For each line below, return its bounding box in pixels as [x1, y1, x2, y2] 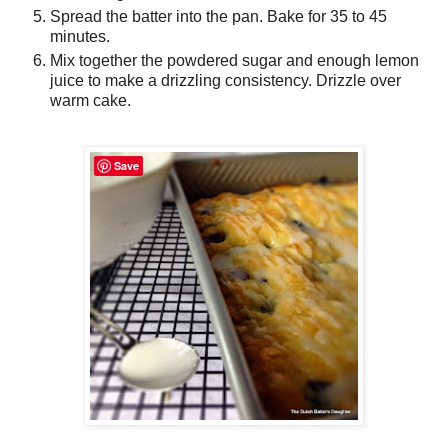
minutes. [50, 27, 110, 45]
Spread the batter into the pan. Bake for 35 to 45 [50, 7, 387, 25]
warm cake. [50, 91, 131, 109]
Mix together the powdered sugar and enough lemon [50, 51, 419, 69]
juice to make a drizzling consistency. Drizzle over [50, 71, 401, 89]
